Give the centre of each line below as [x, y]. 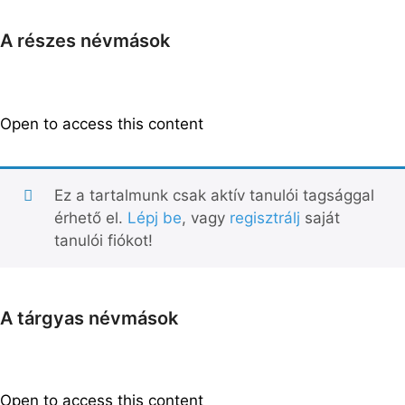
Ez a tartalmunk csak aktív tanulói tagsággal [214, 195]
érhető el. [90, 217]
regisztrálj [264, 217]
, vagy [205, 217]
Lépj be [154, 217]
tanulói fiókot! [103, 240]
